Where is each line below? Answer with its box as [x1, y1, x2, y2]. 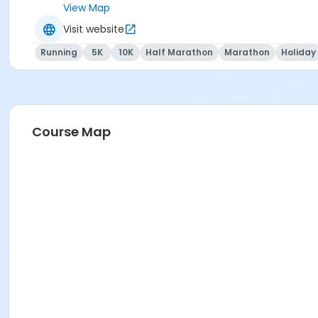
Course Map [32, 123, 111, 141]
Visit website [63, 21, 124, 36]
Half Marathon [146, 46, 213, 59]
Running [40, 46, 77, 59]
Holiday [281, 46, 316, 59]
